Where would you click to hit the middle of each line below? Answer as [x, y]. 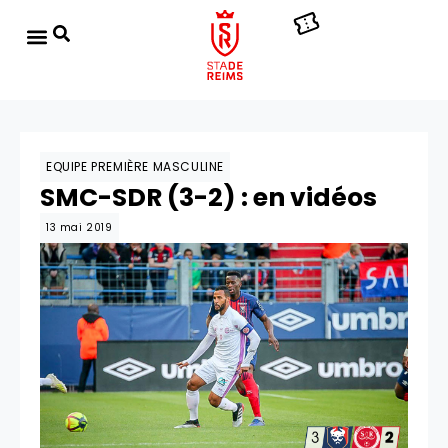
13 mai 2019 [79, 227]
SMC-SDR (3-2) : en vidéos [208, 197]
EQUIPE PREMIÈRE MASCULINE [135, 166]
